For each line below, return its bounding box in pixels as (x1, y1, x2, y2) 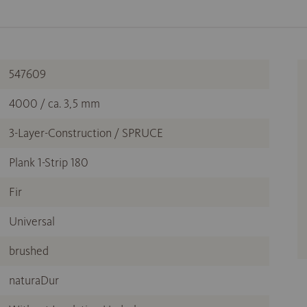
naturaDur (9, 273, 59, 288)
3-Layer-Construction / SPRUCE (9, 125, 163, 141)
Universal (9, 214, 55, 230)
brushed (9, 243, 49, 259)
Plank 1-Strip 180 (9, 155, 88, 171)
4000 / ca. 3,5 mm (9, 96, 100, 112)
